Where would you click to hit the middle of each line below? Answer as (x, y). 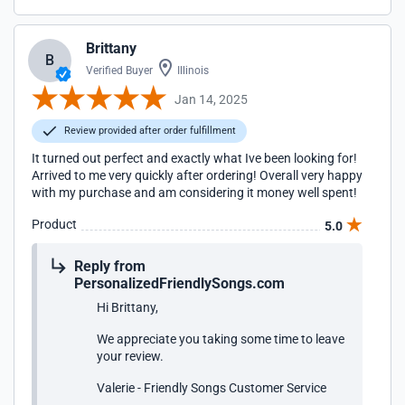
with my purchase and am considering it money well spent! (194, 193)
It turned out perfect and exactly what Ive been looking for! (194, 158)
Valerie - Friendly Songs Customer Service (212, 388)
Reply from (110, 266)
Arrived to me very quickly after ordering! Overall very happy (197, 175)
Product (54, 224)
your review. (130, 356)
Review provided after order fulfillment (149, 131)
